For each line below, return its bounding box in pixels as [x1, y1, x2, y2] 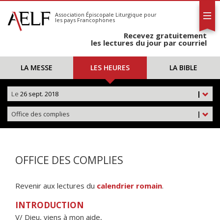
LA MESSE [21, 63, 53, 72]
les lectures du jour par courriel [91, 38, 207, 48]
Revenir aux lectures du [15, 181, 97, 191]
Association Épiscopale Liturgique [55, 11, 142, 18]
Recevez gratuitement [124, 30, 207, 40]
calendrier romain [97, 181, 162, 191]
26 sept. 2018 [19, 89, 58, 98]
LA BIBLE [169, 63, 197, 72]
